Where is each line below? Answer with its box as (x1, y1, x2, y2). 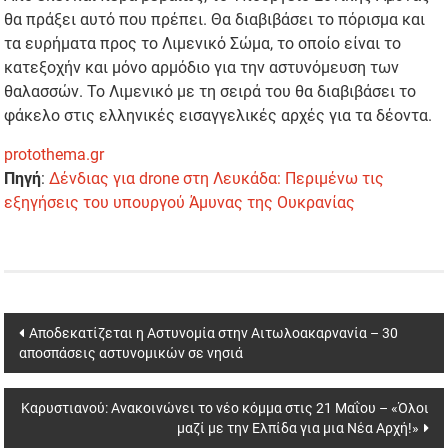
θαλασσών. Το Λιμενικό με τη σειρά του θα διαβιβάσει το (4, 82, 417, 102)
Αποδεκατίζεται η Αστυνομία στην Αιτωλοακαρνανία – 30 (29, 325, 399, 342)
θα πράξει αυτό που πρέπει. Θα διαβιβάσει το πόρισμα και (4, 10, 426, 30)
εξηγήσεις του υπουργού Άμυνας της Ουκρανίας (4, 193, 356, 213)
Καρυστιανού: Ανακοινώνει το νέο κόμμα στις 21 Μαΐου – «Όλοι (20, 400, 429, 417)
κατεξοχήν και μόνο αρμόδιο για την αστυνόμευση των (4, 58, 400, 78)
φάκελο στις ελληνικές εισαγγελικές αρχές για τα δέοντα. (4, 106, 433, 126)
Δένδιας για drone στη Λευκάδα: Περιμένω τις (49, 169, 385, 189)
